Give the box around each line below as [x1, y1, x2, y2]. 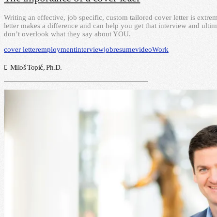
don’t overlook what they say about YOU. [4, 30, 131, 38]
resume [113, 45, 135, 53]
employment [38, 45, 76, 53]
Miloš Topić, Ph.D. [10, 63, 62, 71]
